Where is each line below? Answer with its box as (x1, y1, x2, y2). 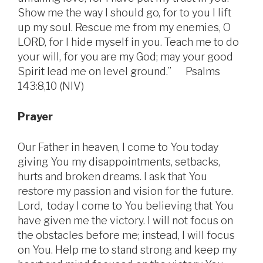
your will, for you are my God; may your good (18, 50, 233, 63)
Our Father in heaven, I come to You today (18, 141, 218, 154)
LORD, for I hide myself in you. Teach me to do (18, 36, 239, 49)
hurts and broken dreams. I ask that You (18, 170, 207, 183)
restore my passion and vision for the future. (18, 185, 233, 198)
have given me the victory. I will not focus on (18, 214, 233, 227)
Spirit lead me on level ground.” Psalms (18, 65, 220, 78)
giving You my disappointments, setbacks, (18, 156, 220, 168)
